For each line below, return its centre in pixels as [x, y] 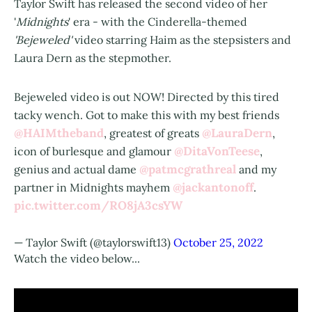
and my [256, 169]
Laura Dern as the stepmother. [95, 57]
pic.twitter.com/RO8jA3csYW [98, 205]
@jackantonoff [213, 187]
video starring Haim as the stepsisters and [183, 39]
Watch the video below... [77, 258]
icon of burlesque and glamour [94, 151]
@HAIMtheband [59, 133]
